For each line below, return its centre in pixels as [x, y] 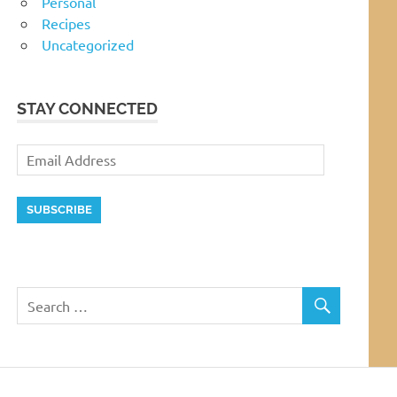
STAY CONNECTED [88, 108]
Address [42, 175]
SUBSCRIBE [59, 210]
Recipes [66, 23]
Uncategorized [88, 44]
